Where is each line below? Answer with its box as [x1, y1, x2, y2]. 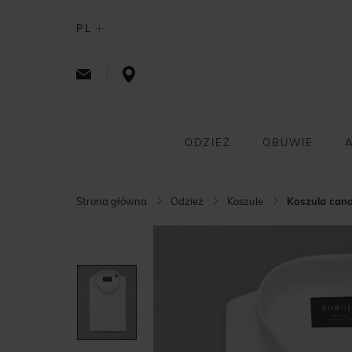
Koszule [227, 195, 263, 207]
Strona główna [76, 195, 147, 207]
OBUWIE [262, 136, 314, 148]
